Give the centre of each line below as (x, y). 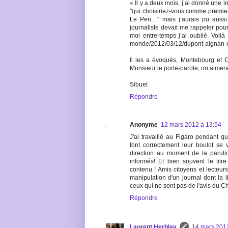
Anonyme (144, 125)
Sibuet (139, 85)
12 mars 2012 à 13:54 (191, 125)
